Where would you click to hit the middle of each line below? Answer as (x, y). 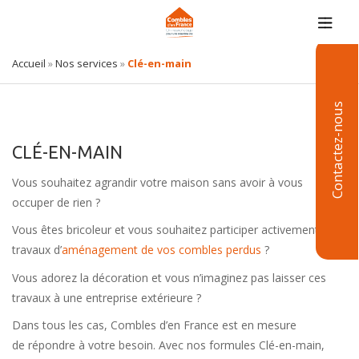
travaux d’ (37, 250)
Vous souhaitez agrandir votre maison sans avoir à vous (157, 182)
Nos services (87, 63)
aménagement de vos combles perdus (161, 250)
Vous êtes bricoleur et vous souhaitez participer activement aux (176, 230)
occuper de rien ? (56, 202)
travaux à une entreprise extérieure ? (107, 297)
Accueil (29, 63)
